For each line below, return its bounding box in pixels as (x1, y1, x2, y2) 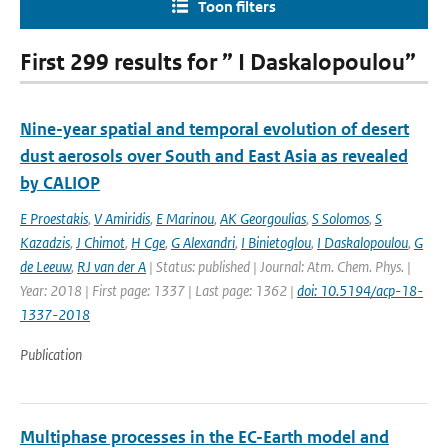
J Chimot (76, 233, 125, 252)
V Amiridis (94, 209, 150, 228)
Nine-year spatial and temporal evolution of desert (20, 118, 409, 140)
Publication (20, 345, 82, 364)
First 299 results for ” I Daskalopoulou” (20, 49, 416, 76)
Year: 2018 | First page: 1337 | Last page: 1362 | (20, 281, 297, 300)
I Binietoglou (241, 233, 311, 252)
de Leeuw (20, 257, 71, 276)
